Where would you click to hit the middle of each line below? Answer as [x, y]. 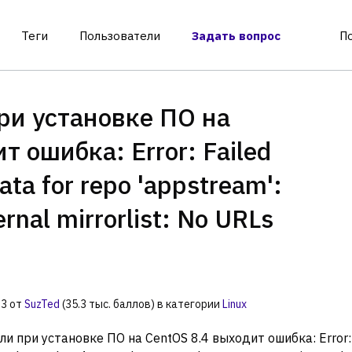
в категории [190, 304]
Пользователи [119, 36]
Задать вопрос [236, 36]
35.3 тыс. [88, 304]
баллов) [133, 304]
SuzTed [42, 304]
